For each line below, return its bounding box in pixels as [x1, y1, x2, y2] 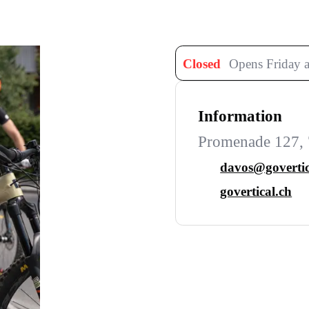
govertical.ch [220, 184, 292, 199]
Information [197, 108, 282, 126]
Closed [182, 57, 221, 72]
